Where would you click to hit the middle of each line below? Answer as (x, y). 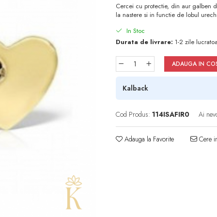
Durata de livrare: (144, 42)
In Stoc (135, 31)
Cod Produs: (133, 115)
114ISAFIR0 (171, 115)
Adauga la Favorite (148, 139)
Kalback (135, 88)
